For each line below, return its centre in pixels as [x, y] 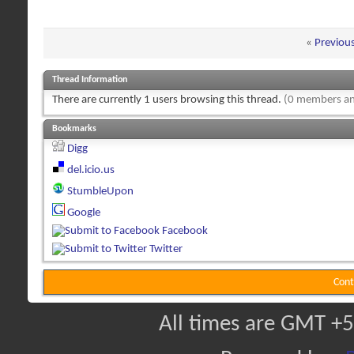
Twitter [166, 249]
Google [84, 213]
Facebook [185, 231]
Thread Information [90, 79]
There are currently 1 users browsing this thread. [168, 100]
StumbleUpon [100, 191]
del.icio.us [91, 170]
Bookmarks [74, 128]
